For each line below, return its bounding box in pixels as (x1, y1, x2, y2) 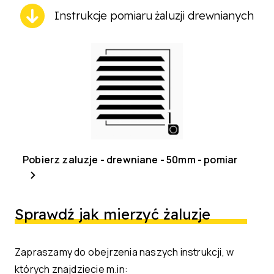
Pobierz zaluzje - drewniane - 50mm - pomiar (23, 153, 238, 167)
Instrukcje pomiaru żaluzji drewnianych (54, 8, 254, 23)
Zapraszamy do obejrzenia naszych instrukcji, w (15, 245, 234, 259)
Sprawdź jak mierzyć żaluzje (15, 205, 210, 224)
